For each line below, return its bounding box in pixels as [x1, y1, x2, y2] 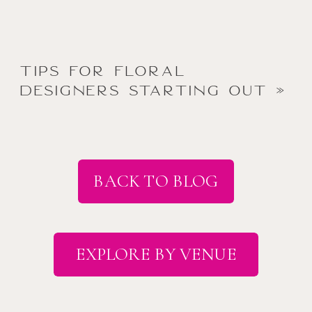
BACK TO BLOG [93, 170, 219, 192]
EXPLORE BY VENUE [75, 243, 237, 265]
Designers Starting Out [19, 81, 267, 98]
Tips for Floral [19, 62, 186, 79]
